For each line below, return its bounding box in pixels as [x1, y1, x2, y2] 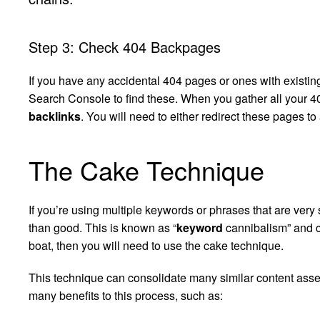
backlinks [29, 108, 81, 125]
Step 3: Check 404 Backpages [29, 36, 221, 58]
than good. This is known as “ [29, 219, 176, 236]
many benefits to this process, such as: [29, 287, 223, 304]
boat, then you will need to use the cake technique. [29, 237, 284, 254]
